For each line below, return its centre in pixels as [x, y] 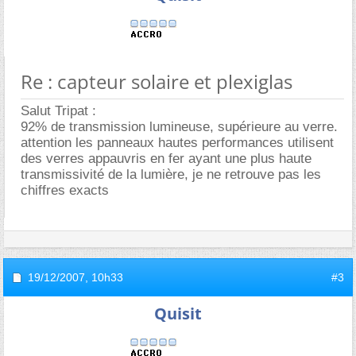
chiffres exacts [65, 190]
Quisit [178, 313]
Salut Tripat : [58, 111]
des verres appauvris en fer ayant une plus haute [166, 159]
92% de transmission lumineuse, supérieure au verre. [179, 127]
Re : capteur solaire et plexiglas [157, 81]
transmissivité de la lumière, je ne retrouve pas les [171, 174]
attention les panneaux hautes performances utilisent [177, 143]
